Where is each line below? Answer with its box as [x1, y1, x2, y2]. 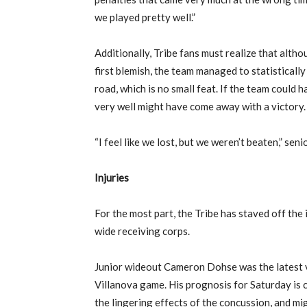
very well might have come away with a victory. [95, 100, 306, 113]
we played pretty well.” [95, 11, 195, 24]
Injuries [95, 171, 129, 184]
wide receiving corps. [95, 225, 190, 238]
